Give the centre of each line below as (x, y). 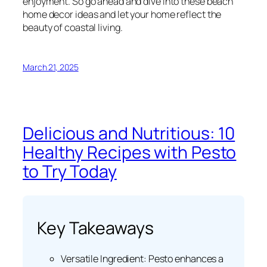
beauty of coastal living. (73, 27)
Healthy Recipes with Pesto (130, 153)
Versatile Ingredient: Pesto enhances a (142, 259)
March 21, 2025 (51, 67)
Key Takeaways (95, 228)
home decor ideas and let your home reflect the (122, 14)
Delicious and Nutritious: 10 (129, 133)
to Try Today (70, 172)
